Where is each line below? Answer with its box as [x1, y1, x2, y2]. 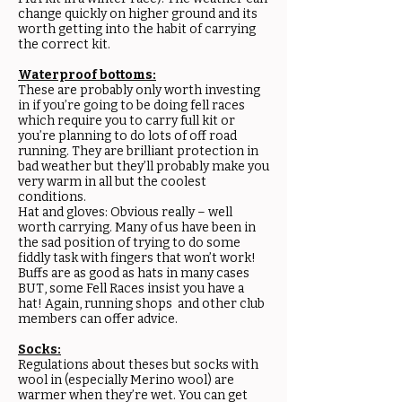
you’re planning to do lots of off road [18, 128, 237, 144]
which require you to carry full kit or [18, 113, 235, 128]
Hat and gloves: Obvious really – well [18, 205, 232, 220]
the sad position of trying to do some [18, 235, 240, 250]
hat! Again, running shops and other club [18, 296, 265, 311]
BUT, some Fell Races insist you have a [18, 281, 244, 296]
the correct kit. [18, 37, 110, 52]
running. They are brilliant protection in [18, 144, 258, 159]
